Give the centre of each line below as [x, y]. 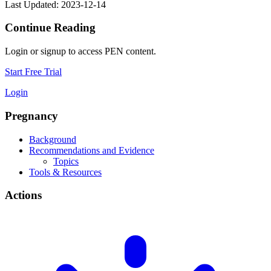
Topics [66, 161]
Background [53, 139]
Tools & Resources [65, 172]
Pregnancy [31, 116]
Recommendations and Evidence [92, 150]
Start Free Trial [33, 72]
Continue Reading [50, 28]
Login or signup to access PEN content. [80, 51]
